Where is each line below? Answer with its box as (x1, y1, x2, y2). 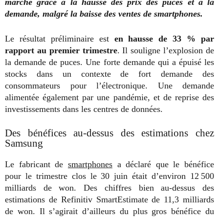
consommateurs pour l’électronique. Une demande (5, 81, 214, 91)
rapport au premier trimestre (5, 45, 117, 56)
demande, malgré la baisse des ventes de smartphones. (5, 9, 203, 19)
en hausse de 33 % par (114, 34, 215, 44)
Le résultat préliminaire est (5, 34, 114, 44)
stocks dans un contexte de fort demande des (5, 69, 214, 79)
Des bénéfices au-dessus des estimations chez (5, 127, 214, 139)
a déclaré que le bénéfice (112, 159, 214, 170)
